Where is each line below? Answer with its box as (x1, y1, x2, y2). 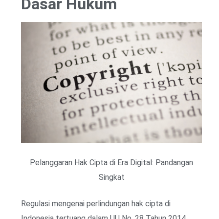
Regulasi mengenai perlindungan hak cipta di (21, 198, 171, 208)
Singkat (98, 172, 125, 182)
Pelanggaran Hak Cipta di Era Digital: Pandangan (30, 157, 193, 167)
